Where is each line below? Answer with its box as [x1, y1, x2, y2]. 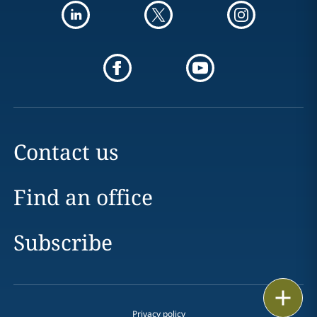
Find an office [13, 183, 153, 212]
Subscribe [13, 228, 113, 257]
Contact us [13, 137, 119, 166]
